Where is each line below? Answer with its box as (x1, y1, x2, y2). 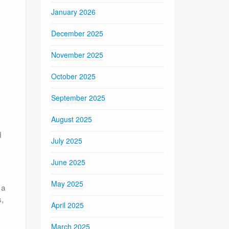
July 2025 (51, 135, 83, 146)
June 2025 (51, 156, 86, 167)
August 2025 (51, 113, 93, 124)
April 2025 (51, 199, 84, 210)
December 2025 (51, 28, 104, 38)
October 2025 (51, 71, 96, 81)
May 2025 (51, 178, 84, 189)
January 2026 (51, 6, 96, 17)
